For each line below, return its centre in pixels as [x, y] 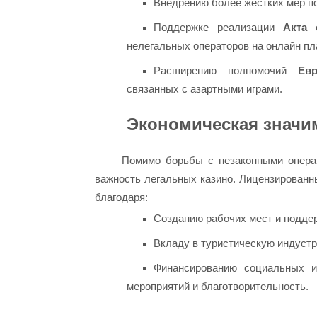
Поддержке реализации [218, 27]
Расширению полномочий [225, 70]
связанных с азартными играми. [205, 88]
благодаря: [122, 197]
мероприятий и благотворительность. [218, 286]
